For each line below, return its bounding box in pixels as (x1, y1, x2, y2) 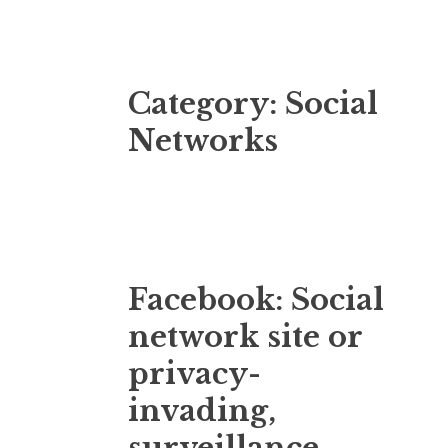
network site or (128, 318, 362, 355)
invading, (128, 392, 276, 429)
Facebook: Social (128, 281, 384, 318)
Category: (128, 85, 285, 122)
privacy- (128, 355, 261, 392)
